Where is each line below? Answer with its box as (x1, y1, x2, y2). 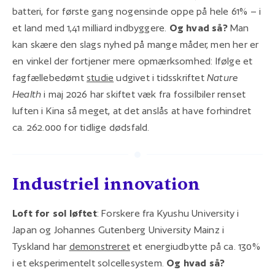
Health (12, 88, 42, 100)
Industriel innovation (12, 172, 200, 195)
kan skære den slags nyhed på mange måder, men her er (12, 38, 259, 50)
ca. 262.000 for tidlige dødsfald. (12, 121, 150, 133)
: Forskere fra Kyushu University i (96, 207, 239, 219)
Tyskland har (12, 240, 69, 252)
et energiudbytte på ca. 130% (130, 240, 260, 252)
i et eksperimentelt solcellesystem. (12, 257, 167, 269)
